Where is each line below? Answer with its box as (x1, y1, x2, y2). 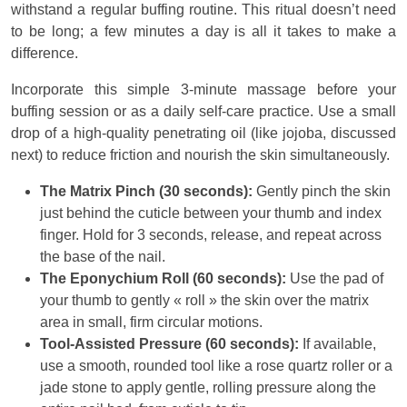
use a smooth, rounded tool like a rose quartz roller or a (40, 358, 392, 374)
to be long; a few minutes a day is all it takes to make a (11, 24, 396, 40)
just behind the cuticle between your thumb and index (40, 205, 382, 222)
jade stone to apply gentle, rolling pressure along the (40, 380, 376, 396)
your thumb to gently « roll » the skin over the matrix (40, 293, 369, 309)
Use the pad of (286, 271, 383, 287)
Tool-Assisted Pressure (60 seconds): (40, 336, 299, 352)
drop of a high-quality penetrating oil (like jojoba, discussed (11, 125, 396, 142)
